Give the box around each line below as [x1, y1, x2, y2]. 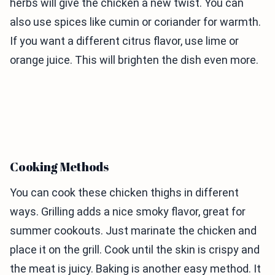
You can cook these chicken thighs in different [10, 185, 239, 199]
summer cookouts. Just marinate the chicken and [10, 223, 257, 237]
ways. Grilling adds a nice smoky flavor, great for [10, 204, 246, 218]
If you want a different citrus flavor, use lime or [10, 34, 239, 47]
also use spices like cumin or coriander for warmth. [10, 15, 261, 28]
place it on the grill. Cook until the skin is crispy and [10, 242, 260, 256]
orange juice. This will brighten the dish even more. [10, 53, 258, 66]
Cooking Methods [10, 158, 109, 175]
